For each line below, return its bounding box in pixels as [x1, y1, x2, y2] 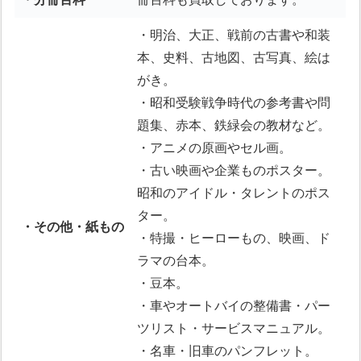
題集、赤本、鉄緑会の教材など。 [137, 118, 331, 133]
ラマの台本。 [137, 254, 215, 268]
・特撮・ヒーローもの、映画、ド [137, 231, 331, 246]
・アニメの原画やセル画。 [137, 141, 293, 156]
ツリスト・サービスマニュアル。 [137, 322, 331, 336]
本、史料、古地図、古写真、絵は [137, 51, 331, 65]
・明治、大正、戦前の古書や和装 [137, 28, 331, 43]
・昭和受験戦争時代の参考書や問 [137, 96, 331, 110]
